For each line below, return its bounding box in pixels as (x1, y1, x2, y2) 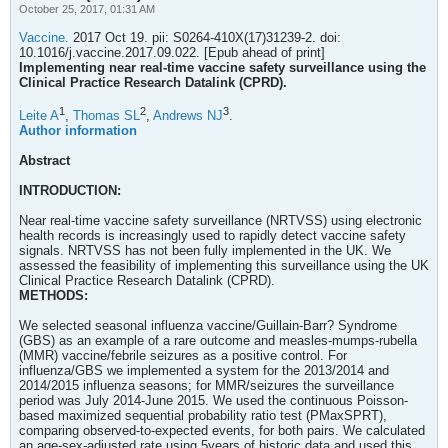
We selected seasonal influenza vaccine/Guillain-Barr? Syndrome (19, 318, 397, 334)
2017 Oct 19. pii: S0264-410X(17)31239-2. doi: (69, 30, 341, 45)
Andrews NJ (153, 108, 223, 124)
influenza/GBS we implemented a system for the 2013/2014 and (19, 363, 389, 379)
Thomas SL (73, 108, 140, 124)
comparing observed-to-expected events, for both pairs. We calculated (19, 423, 425, 439)
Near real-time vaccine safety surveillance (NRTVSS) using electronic (19, 213, 422, 229)
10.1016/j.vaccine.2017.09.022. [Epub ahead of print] (19, 45, 325, 60)
